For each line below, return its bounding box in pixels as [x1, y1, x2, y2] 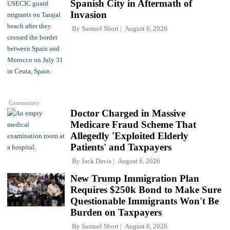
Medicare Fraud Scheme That [70, 119, 196, 130]
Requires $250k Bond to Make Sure [70, 184, 221, 195]
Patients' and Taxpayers [70, 141, 171, 152]
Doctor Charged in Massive [70, 107, 185, 119]
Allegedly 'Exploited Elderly [70, 130, 188, 141]
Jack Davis [82, 157, 111, 165]
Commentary [9, 99, 40, 106]
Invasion [70, 9, 107, 20]
